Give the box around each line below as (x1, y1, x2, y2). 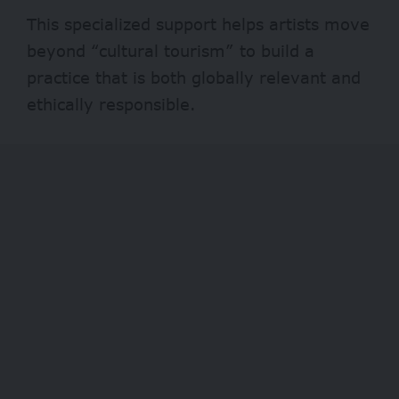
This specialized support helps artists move (27, 13, 370, 34)
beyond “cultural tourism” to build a (27, 40, 314, 61)
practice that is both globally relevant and (27, 67, 361, 87)
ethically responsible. (27, 94, 196, 114)
